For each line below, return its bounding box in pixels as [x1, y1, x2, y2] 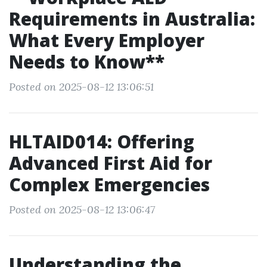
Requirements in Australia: [9, 7, 255, 31]
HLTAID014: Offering [9, 129, 194, 154]
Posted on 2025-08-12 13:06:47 [9, 203, 155, 216]
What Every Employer [9, 28, 204, 52]
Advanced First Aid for [9, 151, 212, 175]
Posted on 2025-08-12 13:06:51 [9, 80, 154, 94]
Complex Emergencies [9, 172, 210, 197]
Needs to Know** [9, 49, 164, 74]
